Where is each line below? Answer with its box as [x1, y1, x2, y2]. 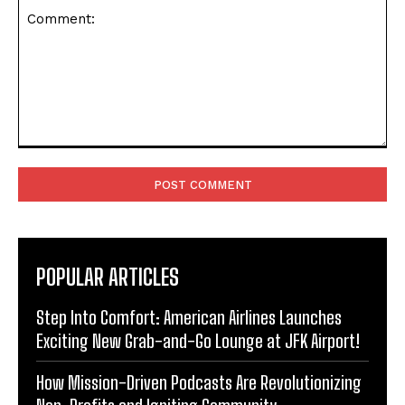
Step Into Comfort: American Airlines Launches [36, 306, 342, 328]
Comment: [17, 148, 78, 165]
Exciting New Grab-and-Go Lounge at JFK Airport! [36, 329, 360, 352]
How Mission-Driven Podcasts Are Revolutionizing [36, 371, 362, 393]
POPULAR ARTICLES [36, 263, 179, 290]
